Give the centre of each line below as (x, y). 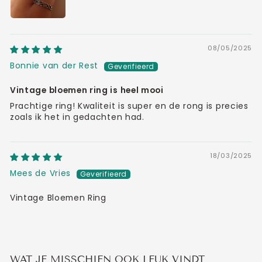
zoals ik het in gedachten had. (77, 117)
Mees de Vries (40, 173)
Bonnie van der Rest (54, 66)
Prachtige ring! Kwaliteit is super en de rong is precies (129, 106)
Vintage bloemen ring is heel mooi (87, 90)
